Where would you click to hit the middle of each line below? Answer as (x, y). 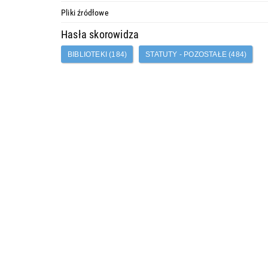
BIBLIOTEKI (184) (98, 54)
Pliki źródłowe (85, 12)
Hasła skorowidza (100, 34)
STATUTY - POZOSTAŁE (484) (196, 54)
